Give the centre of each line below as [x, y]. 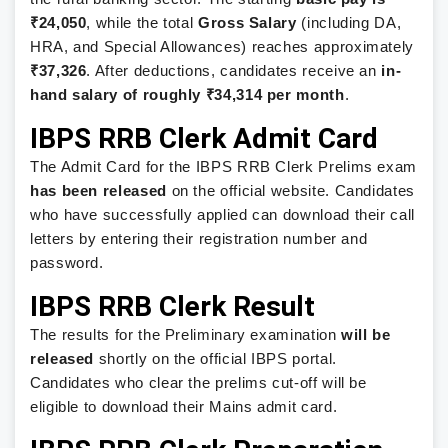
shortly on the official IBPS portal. [215, 358]
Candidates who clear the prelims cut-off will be [198, 382]
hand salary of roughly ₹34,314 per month [187, 94]
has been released [98, 190]
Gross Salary [247, 22]
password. [67, 262]
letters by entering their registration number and [199, 238]
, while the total [142, 22]
